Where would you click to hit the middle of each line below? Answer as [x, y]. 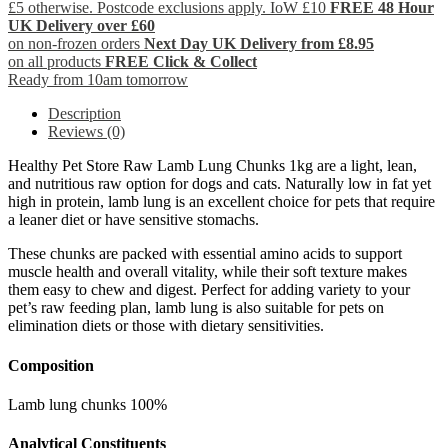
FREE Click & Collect [181, 62]
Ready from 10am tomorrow [98, 80]
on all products [56, 62]
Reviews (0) [86, 132]
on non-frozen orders [76, 44]
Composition [51, 365]
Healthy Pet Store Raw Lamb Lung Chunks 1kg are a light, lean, [212, 166]
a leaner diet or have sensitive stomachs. [133, 220]
